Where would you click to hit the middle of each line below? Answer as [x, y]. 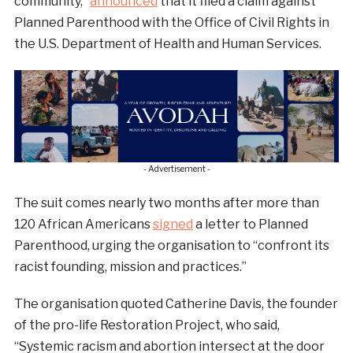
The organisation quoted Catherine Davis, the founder [176, 303]
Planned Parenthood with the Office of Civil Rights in [171, 23]
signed [173, 224]
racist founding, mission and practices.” [130, 266]
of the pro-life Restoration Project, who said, [147, 325]
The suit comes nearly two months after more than [166, 203]
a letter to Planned [250, 224]
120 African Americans [83, 224]
